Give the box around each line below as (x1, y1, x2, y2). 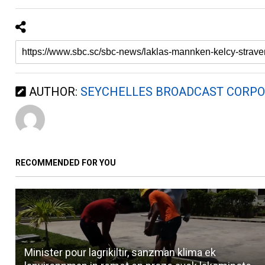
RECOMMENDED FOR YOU (15, 157, 117, 167)
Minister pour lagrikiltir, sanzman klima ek (24, 245, 216, 258)
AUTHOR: (26, 84, 81, 99)
